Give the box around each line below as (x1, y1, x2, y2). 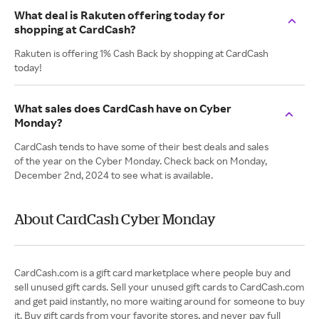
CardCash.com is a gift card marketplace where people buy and (14, 266, 291, 278)
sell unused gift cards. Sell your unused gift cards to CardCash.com (14, 281, 304, 293)
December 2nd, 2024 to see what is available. (14, 169, 213, 181)
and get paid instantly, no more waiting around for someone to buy (14, 295, 305, 307)
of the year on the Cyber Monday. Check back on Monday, (14, 155, 267, 167)
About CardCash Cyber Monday (14, 211, 216, 227)
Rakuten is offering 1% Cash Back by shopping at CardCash (14, 47, 268, 59)
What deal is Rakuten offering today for (14, 8, 225, 22)
